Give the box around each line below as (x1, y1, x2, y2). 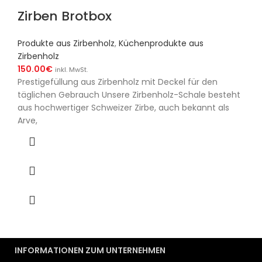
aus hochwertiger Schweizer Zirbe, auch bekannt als (18, 102, 229, 114)
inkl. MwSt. (55, 65, 88, 75)
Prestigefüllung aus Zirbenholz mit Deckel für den (18, 76, 218, 88)
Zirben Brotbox (18, 7, 112, 26)
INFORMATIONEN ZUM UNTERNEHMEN (15, 244, 166, 257)
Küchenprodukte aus (119, 37, 204, 50)
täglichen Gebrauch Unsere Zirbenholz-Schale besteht (18, 89, 240, 101)
